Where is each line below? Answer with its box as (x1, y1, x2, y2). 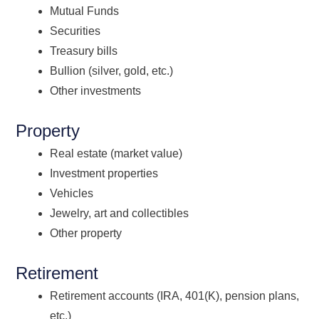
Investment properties (50, 167, 159, 179)
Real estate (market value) (50, 147, 183, 159)
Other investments (50, 84, 142, 97)
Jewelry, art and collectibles (50, 206, 189, 219)
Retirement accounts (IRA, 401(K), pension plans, (50, 289, 300, 302)
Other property (50, 226, 122, 239)
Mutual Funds (50, 4, 120, 17)
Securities (50, 24, 101, 37)
